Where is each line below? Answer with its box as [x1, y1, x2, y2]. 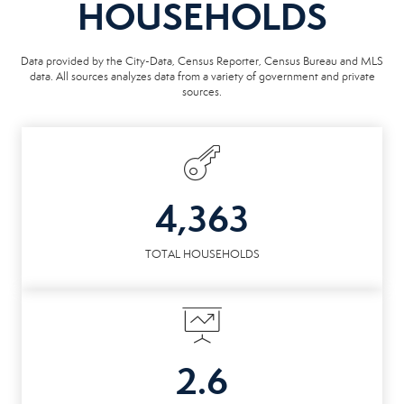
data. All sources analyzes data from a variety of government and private [29, 69, 375, 84]
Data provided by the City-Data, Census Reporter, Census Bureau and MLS [21, 53, 383, 69]
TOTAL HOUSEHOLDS [144, 246, 260, 262]
